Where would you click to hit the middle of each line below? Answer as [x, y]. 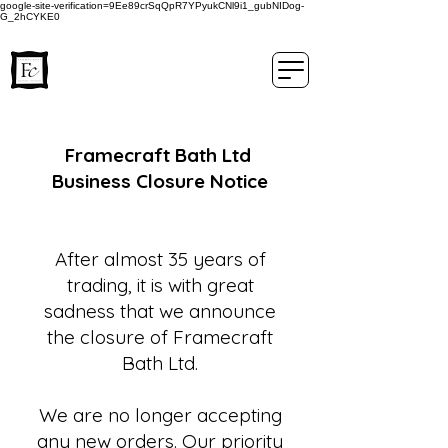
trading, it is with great [160, 285]
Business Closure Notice [160, 181]
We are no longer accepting [160, 415]
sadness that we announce [160, 311]
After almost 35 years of [160, 259]
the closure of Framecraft [160, 337]
